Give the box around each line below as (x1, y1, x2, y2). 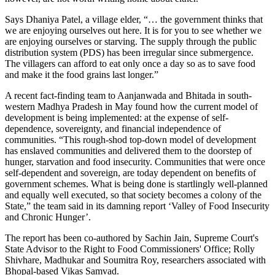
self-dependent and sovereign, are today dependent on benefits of (5, 167, 256, 178)
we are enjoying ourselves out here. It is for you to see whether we (5, 25, 261, 36)
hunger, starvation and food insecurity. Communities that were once (5, 156, 265, 167)
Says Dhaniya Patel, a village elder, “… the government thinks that (5, 14, 263, 25)
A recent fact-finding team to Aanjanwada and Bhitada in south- (5, 90, 252, 101)
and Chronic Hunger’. (5, 211, 91, 222)
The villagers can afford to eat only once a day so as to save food (5, 58, 255, 69)
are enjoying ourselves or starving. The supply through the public (5, 36, 257, 47)
